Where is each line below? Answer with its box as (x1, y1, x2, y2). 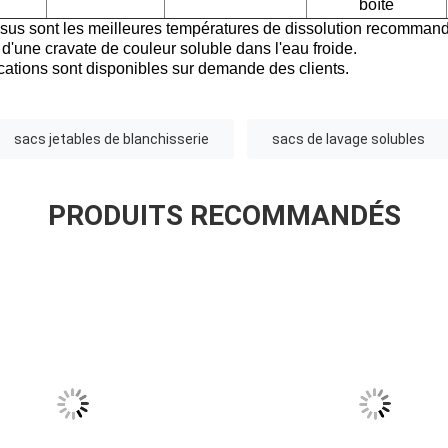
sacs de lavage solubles (272, 131, 425, 148)
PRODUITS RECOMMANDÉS (47, 199, 401, 233)
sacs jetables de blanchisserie (14, 131, 209, 148)
